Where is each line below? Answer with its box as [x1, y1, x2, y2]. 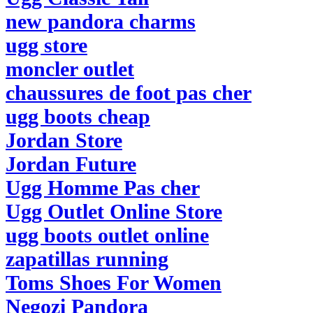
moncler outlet [6, 57, 134, 80]
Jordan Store [6, 129, 122, 152]
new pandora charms [6, 10, 196, 33]
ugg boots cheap [6, 105, 150, 128]
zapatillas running [6, 247, 168, 270]
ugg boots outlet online [6, 224, 209, 247]
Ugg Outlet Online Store [6, 200, 222, 223]
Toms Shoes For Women [6, 271, 221, 294]
